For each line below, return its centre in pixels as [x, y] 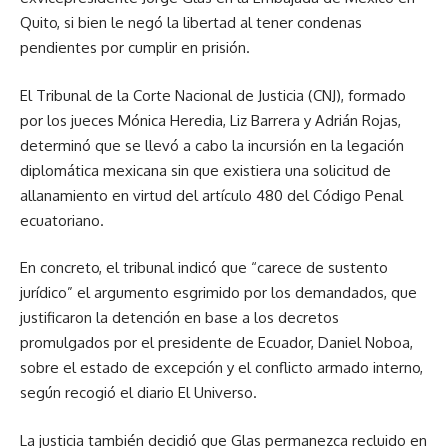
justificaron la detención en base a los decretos [179, 318]
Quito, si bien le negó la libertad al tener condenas [191, 23]
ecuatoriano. [62, 220]
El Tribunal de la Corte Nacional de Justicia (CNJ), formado [213, 95]
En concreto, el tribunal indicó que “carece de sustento [204, 268]
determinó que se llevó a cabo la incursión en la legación [212, 145]
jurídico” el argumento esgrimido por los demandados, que [218, 293]
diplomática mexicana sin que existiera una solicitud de [205, 170]
